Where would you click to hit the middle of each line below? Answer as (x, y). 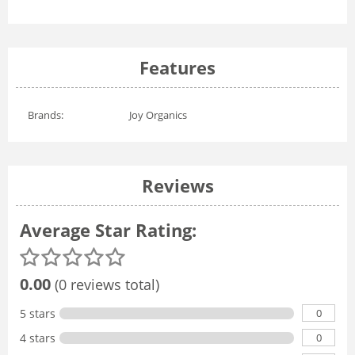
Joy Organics (158, 115)
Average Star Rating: (108, 230)
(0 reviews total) (105, 285)
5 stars (38, 314)
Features (177, 68)
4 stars (38, 338)
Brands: (46, 115)
